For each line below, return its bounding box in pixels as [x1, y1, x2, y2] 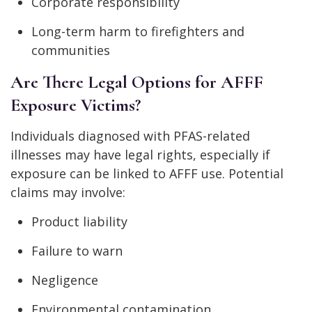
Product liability [31, 213, 127, 231]
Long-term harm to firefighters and [31, 23, 244, 40]
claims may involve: [10, 184, 125, 201]
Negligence [31, 272, 98, 289]
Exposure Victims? [10, 94, 141, 116]
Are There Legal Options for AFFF [10, 71, 263, 93]
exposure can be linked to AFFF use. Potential [10, 165, 283, 182]
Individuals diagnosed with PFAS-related [10, 127, 250, 145]
